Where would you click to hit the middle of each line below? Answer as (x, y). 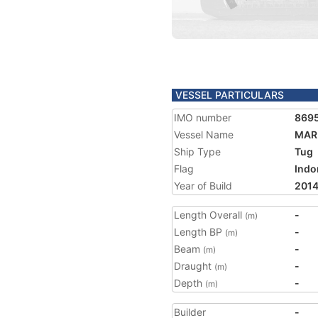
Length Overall (209, 215)
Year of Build (203, 186)
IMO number (203, 117)
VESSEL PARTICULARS (230, 95)
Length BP (199, 232)
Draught (194, 266)
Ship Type (197, 152)
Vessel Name (204, 135)
